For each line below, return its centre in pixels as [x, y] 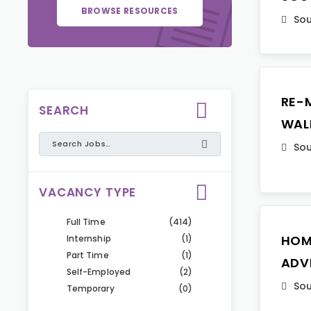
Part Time [88, 255]
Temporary [91, 288]
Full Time [86, 222]
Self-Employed [99, 272]
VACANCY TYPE [88, 192]
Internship [89, 238]
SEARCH [64, 110]
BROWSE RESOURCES [129, 11]
